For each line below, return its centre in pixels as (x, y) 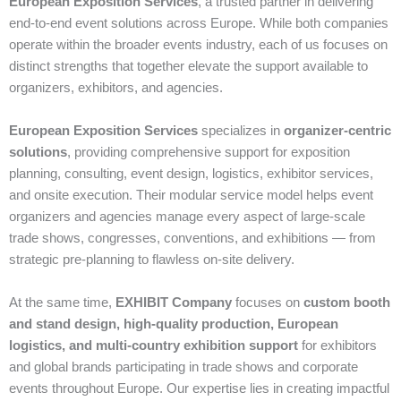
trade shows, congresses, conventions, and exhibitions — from (192, 238)
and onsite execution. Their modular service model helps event (191, 195)
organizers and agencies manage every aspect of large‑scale (187, 216)
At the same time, (62, 302)
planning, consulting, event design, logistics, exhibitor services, (191, 173)
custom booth (347, 302)
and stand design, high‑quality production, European (174, 324)
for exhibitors (337, 345)
